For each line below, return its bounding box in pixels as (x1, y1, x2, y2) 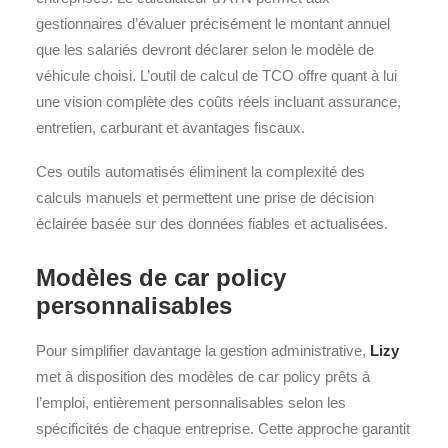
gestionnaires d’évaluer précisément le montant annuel (36, 15, 390, 32)
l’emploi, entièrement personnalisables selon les (36, 394, 346, 411)
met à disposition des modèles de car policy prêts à (36, 368, 370, 385)
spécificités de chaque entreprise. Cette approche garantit (36, 420, 410, 437)
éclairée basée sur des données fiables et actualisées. (36, 215, 388, 232)
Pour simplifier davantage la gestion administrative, (36, 342, 370, 359)
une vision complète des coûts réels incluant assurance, (36, 93, 401, 110)
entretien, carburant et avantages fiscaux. (36, 119, 305, 136)
